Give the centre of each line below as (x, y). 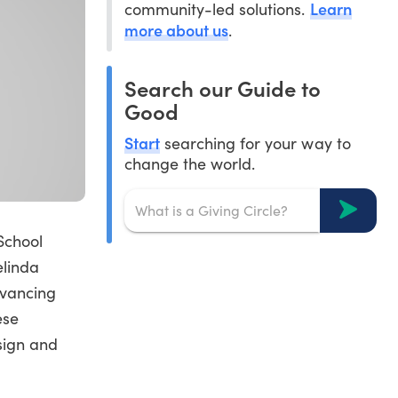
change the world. (190, 163)
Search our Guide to (222, 87)
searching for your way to (255, 143)
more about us (176, 29)
